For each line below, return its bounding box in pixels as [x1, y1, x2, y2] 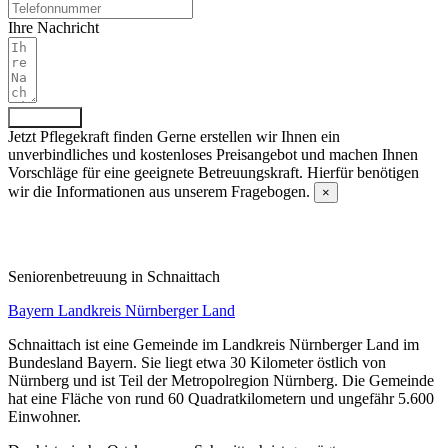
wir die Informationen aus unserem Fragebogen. [8, 182, 310, 200]
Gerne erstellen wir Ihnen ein [157, 127, 340, 145]
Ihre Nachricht [8, 18, 99, 36]
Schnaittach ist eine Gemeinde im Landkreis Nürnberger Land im [8, 335, 419, 353]
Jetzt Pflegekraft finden [8, 127, 153, 145]
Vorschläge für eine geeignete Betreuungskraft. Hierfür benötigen [8, 163, 419, 181]
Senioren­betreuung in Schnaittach [8, 267, 220, 285]
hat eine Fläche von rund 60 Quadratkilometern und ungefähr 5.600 [8, 389, 434, 407]
